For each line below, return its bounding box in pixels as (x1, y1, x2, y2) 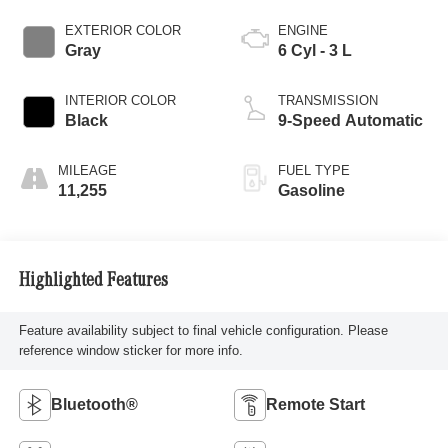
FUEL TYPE (278, 162, 350, 178)
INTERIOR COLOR (64, 92, 176, 108)
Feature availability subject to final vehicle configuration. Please (18, 323, 388, 339)
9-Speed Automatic (278, 111, 423, 129)
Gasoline (278, 181, 345, 199)
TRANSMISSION (278, 92, 378, 108)
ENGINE (278, 22, 328, 38)
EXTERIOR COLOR (64, 22, 181, 38)
